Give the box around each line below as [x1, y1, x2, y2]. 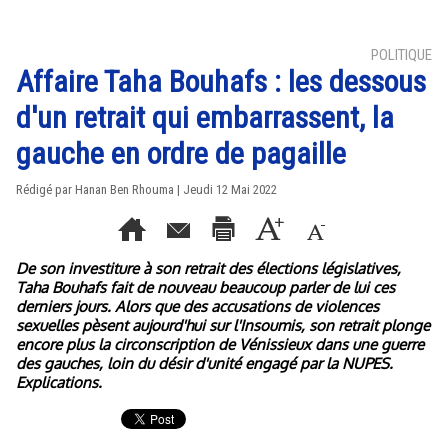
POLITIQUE [371, 46, 432, 64]
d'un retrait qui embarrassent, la [16, 100, 394, 135]
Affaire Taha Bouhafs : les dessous [16, 64, 426, 99]
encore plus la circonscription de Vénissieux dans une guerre [16, 335, 424, 354]
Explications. [16, 373, 102, 392]
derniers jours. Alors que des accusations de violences [16, 297, 379, 316]
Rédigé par [16, 182, 75, 197]
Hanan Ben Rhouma [75, 182, 174, 197]
